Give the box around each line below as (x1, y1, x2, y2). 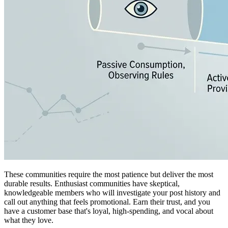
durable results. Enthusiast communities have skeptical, (4, 179, 180, 188)
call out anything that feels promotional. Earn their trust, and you (4, 197, 210, 206)
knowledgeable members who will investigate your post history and (4, 188, 220, 197)
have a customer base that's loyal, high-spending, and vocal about (4, 206, 213, 215)
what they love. (4, 215, 53, 224)
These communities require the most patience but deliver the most (4, 169, 213, 179)
